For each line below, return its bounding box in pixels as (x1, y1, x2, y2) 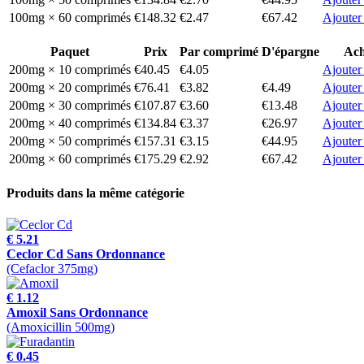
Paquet (50, 44, 89, 58)
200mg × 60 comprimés (9, 151, 131, 166)
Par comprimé (180, 44, 258, 58)
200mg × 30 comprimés (9, 97, 131, 112)
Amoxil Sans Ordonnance (6, 305, 148, 320)
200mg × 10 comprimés (9, 62, 131, 76)
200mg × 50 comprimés (9, 133, 131, 148)
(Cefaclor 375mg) (6, 262, 97, 276)
